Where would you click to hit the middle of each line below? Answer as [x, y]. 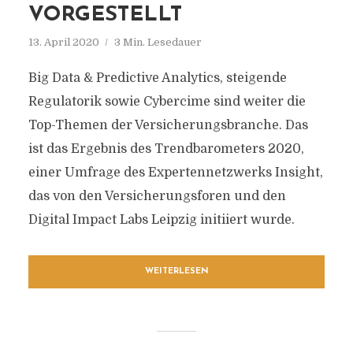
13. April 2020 [63, 42]
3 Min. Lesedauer [158, 42]
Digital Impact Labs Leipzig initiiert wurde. [161, 220]
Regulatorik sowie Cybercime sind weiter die [167, 102]
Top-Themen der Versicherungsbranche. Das [168, 125]
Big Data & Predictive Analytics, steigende [157, 78]
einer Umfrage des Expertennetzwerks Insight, [175, 173]
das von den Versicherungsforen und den [157, 196]
